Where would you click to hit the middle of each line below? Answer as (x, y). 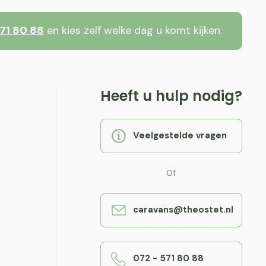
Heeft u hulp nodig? (171, 96)
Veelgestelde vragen (180, 136)
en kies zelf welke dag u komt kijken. (133, 31)
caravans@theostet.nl (183, 210)
